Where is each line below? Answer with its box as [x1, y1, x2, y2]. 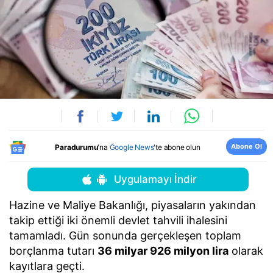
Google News [109, 142, 154, 152]
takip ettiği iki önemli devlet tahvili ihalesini [9, 214, 227, 227]
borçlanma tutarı [9, 244, 97, 258]
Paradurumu [55, 142, 98, 152]
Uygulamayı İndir [113, 173, 196, 186]
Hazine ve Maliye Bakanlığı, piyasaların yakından [9, 199, 256, 212]
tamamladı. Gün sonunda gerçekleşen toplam [9, 229, 241, 243]
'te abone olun [154, 142, 200, 152]
